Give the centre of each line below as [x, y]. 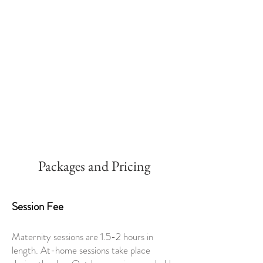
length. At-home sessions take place [81, 250]
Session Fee [38, 206]
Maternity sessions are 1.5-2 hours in [82, 237]
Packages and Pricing [94, 166]
